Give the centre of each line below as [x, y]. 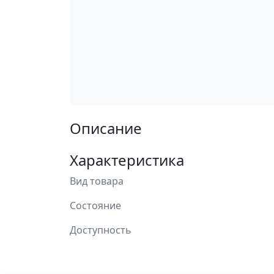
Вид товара [97, 181]
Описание [106, 128]
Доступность [101, 230]
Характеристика [127, 160]
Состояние [95, 206]
